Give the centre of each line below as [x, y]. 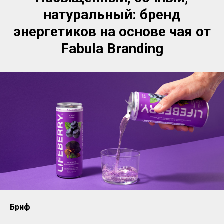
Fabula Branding [112, 49]
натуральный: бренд [112, 15]
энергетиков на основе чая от [112, 32]
